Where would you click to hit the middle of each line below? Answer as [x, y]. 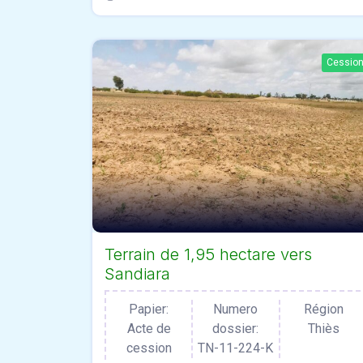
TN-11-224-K [236, 348]
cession [149, 348]
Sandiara [137, 273]
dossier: [236, 328]
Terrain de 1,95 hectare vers [208, 254]
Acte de [149, 328]
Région [323, 309]
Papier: [149, 309]
